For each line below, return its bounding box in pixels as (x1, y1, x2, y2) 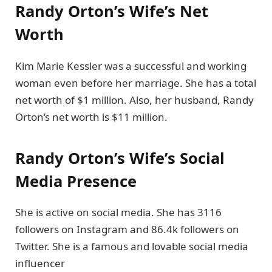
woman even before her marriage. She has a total (15, 75, 256, 90)
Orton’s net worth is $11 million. (15, 109, 168, 124)
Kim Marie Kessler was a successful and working (15, 58, 246, 73)
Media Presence (15, 171, 137, 191)
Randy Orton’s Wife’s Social (15, 148, 225, 168)
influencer (15, 256, 65, 271)
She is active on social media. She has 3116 (15, 205, 222, 220)
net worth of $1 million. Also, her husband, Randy (15, 92, 254, 107)
